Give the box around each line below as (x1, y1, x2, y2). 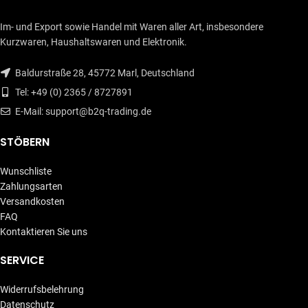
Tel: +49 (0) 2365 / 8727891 (13, 87, 133, 98)
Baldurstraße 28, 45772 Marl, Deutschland (13, 67, 195, 79)
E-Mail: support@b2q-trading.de (13, 106, 151, 118)
